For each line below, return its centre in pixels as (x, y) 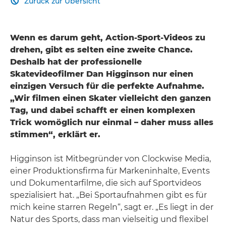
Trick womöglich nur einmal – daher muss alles (112, 122)
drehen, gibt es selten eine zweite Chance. (101, 49)
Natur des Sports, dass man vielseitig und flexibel (109, 219)
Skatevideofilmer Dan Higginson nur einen (102, 74)
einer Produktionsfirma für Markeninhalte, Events (110, 171)
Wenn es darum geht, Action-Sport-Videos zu (108, 37)
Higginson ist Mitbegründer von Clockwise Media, (110, 158)
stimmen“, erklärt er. (55, 134)
